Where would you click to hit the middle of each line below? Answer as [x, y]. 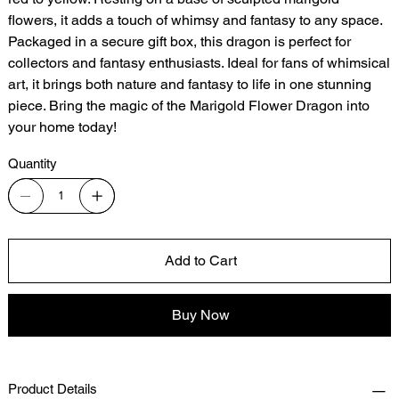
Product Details [52, 388]
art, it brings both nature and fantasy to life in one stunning [189, 84]
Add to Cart [200, 260]
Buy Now [200, 314]
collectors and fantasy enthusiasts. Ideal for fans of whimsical [199, 62]
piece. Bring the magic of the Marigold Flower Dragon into [188, 105]
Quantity [32, 163]
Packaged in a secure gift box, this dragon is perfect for [179, 41]
